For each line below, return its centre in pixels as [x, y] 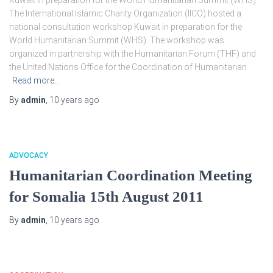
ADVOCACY [29, 155]
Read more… [36, 80]
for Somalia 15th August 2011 [106, 197]
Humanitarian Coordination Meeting [131, 175]
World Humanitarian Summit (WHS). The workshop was [117, 40]
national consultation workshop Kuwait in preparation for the [126, 27]
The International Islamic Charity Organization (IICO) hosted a [125, 13]
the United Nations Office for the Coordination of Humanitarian [128, 67]
